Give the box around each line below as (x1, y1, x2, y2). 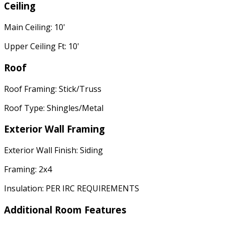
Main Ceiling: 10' (4, 22, 65, 33)
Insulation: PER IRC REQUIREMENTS (4, 182, 139, 194)
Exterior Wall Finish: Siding (4, 144, 103, 156)
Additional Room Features (4, 203, 127, 216)
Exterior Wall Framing (4, 123, 105, 136)
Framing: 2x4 (4, 163, 52, 175)
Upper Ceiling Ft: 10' (4, 41, 79, 52)
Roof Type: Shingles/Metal (4, 102, 103, 114)
